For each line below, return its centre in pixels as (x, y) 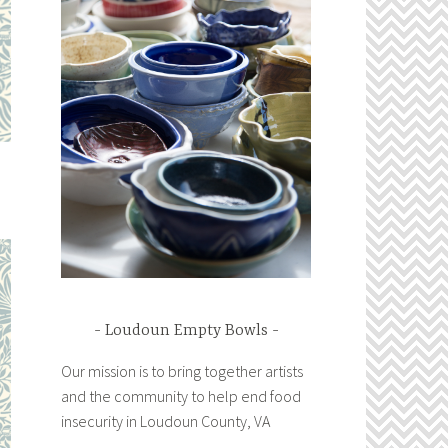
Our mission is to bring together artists (182, 371)
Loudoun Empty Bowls (186, 330)
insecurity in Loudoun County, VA (165, 421)
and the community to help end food (181, 396)
